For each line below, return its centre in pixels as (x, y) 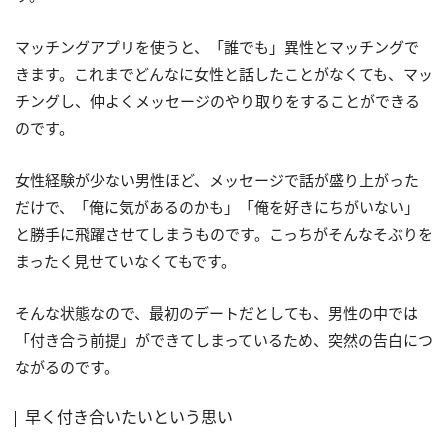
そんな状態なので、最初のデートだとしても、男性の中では (216, 313)
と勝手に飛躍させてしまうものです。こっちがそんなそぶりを (224, 234)
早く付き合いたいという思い (129, 417)
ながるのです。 (67, 367)
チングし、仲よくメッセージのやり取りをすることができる (217, 101)
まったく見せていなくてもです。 (125, 261)
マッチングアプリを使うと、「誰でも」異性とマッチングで (217, 47)
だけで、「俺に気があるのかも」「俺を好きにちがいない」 (217, 207)
